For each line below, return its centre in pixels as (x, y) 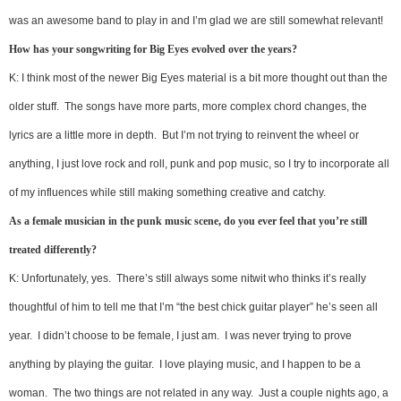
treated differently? (53, 250)
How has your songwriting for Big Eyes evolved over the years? (153, 50)
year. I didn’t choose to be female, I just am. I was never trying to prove (180, 336)
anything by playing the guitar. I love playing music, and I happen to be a (185, 365)
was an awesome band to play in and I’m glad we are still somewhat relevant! (196, 21)
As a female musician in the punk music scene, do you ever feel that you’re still (188, 222)
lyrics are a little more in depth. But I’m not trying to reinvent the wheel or (184, 136)
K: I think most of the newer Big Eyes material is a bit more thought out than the (198, 78)
